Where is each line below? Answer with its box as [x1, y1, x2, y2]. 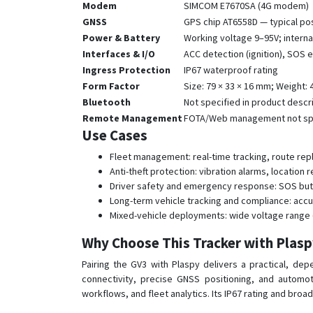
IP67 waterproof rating [184, 64, 278, 76]
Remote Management [82, 112, 182, 124]
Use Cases [82, 126, 147, 145]
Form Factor [82, 80, 140, 92]
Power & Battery [82, 31, 160, 44]
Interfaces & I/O [82, 48, 155, 60]
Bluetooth [82, 96, 131, 108]
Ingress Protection [82, 64, 170, 76]
